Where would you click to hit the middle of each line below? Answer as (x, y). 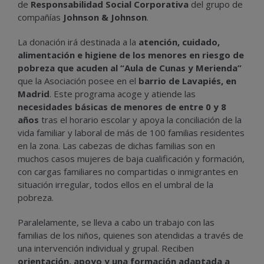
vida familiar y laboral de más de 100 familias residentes (131, 133)
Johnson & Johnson (105, 17)
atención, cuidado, (179, 42)
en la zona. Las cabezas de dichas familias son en (116, 146)
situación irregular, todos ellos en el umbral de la (115, 185)
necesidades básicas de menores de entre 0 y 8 (122, 107)
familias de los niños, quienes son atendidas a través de (131, 235)
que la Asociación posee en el (78, 81)
